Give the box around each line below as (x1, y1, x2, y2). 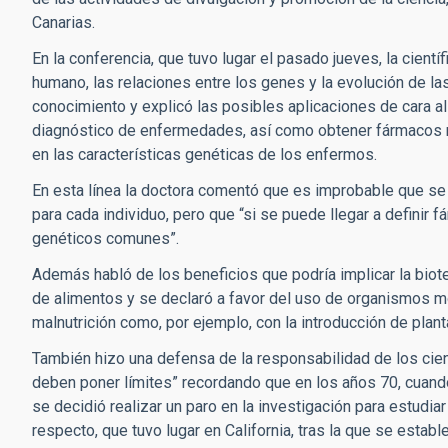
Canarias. (32, 13, 95, 32)
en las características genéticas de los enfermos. (32, 145, 377, 164)
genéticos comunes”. (32, 229, 179, 248)
